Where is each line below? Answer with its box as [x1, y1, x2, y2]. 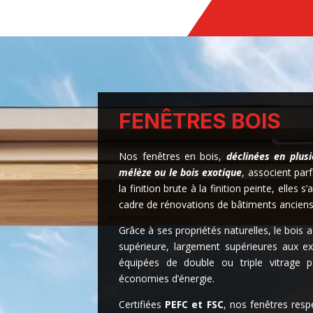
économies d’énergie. [119, 272, 215, 286]
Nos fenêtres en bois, [119, 150, 226, 163]
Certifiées [119, 298, 166, 312]
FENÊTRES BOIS [119, 108, 282, 134]
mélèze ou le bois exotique [119, 166, 242, 180]
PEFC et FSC [165, 298, 224, 312]
